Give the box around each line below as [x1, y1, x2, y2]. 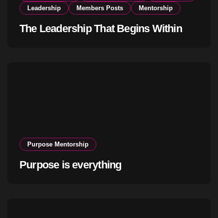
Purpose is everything [19, 159, 122, 171]
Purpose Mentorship [27, 141, 89, 148]
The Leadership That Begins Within [19, 22, 182, 35]
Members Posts [76, 4, 123, 12]
